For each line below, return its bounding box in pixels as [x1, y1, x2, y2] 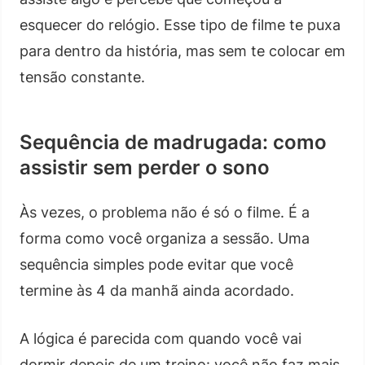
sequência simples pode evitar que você [20, 255, 293, 273]
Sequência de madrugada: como [20, 130, 327, 154]
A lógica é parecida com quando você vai [20, 329, 301, 347]
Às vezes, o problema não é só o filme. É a [20, 203, 310, 221]
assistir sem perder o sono [20, 155, 270, 179]
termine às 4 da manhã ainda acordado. [20, 281, 294, 299]
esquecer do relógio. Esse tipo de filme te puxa [20, 15, 341, 33]
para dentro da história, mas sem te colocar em [20, 42, 345, 59]
